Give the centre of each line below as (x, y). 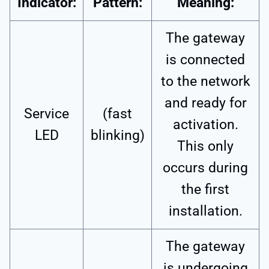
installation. (205, 211)
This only (205, 147)
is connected (205, 60)
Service (47, 114)
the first (205, 190)
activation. (205, 125)
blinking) (117, 136)
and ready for (205, 103)
